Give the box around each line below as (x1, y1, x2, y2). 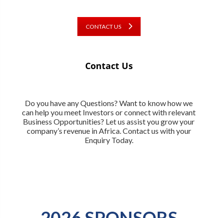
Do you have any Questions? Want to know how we (25, 98, 193, 108)
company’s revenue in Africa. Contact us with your (26, 126, 191, 135)
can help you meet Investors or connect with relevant (22, 107, 196, 117)
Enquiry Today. (84, 135, 133, 145)
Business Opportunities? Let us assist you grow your (23, 116, 195, 126)
